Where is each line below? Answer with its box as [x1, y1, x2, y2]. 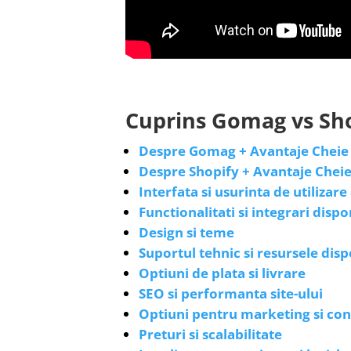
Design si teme [139, 223, 234, 241]
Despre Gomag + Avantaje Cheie [139, 141, 349, 160]
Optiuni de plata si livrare [139, 263, 306, 282]
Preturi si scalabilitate [139, 324, 282, 343]
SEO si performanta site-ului [139, 284, 323, 302]
